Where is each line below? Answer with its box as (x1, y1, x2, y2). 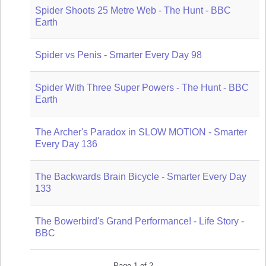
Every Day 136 (35, 138, 97, 149)
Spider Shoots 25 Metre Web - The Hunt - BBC (35, 5, 231, 15)
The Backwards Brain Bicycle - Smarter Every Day (35, 171, 246, 182)
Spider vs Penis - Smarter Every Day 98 (35, 49, 202, 60)
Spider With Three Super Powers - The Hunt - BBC (35, 82, 249, 93)
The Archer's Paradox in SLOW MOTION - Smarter (35, 126, 247, 137)
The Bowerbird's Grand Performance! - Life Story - (35, 216, 244, 226)
